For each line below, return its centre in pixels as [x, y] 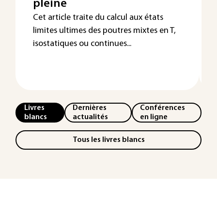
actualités [91, 117]
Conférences [163, 108]
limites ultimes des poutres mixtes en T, [104, 31]
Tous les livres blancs [108, 140]
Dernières [90, 108]
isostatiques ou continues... [82, 44]
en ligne [154, 117]
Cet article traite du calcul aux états [98, 18]
